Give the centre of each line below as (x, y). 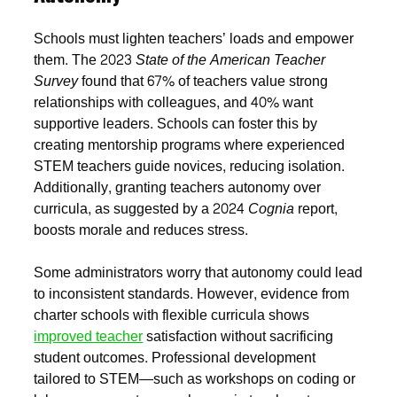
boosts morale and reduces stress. (141, 230)
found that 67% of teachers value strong (203, 81)
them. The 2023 (85, 59)
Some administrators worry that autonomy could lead (198, 272)
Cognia (272, 208)
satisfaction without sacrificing (238, 336)
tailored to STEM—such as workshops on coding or (195, 378)
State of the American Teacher (231, 59)
